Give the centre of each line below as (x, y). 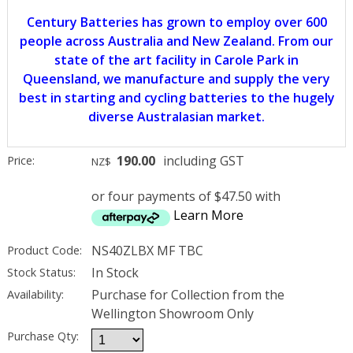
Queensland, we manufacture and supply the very (176, 79)
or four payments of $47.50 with (186, 197)
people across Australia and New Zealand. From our (176, 41)
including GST (203, 161)
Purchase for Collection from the (188, 295)
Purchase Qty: (43, 336)
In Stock (115, 273)
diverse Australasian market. (176, 117)
